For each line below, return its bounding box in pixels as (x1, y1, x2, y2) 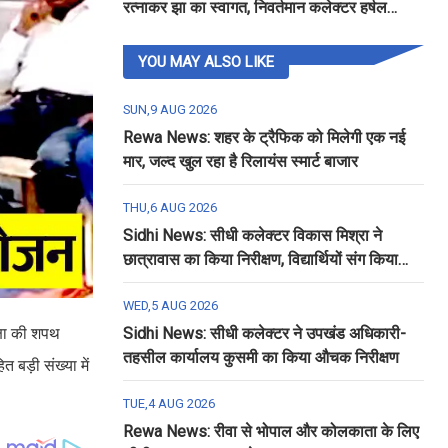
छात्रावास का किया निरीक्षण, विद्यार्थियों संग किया (122, 250, 398, 269)
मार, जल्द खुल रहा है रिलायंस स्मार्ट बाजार (122, 152, 358, 171)
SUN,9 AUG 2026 (122, 102, 217, 117)
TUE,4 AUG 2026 (122, 396, 215, 411)
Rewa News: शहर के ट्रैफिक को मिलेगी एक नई (122, 128, 405, 147)
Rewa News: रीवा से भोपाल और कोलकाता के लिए (122, 422, 419, 441)
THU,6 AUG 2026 (122, 200, 217, 215)
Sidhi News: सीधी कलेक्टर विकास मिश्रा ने (122, 226, 382, 245)
